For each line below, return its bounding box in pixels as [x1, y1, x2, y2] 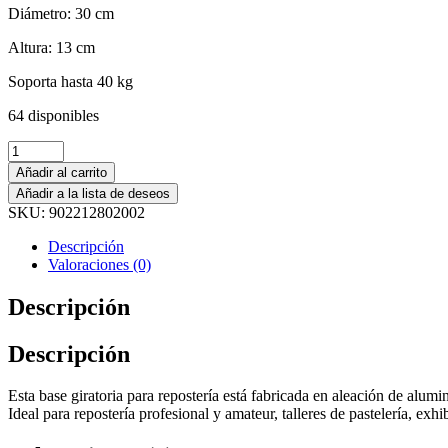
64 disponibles [8, 106, 99, 124]
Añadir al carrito [16, 164, 107, 180]
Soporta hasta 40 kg [8, 72, 133, 90]
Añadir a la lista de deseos [16, 185, 170, 201]
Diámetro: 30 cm [8, 4, 114, 22]
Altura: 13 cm [8, 38, 95, 56]
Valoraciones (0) [48, 255, 151, 273]
